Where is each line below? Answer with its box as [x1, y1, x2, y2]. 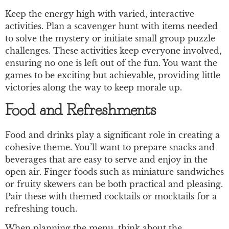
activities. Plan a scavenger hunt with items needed [5, 21, 218, 32]
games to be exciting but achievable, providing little [5, 70, 220, 81]
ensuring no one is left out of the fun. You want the [5, 58, 217, 68]
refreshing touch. [5, 203, 77, 214]
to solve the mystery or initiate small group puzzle [5, 33, 215, 44]
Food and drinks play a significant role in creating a [5, 129, 220, 140]
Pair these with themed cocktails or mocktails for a [5, 191, 217, 201]
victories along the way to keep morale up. [5, 82, 182, 93]
